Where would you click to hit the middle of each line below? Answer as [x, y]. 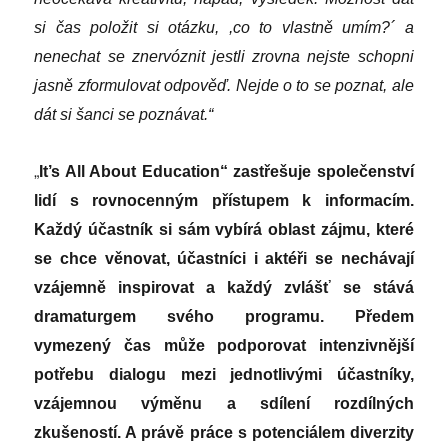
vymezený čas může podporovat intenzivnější [224, 345]
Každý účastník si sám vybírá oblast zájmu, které [224, 229]
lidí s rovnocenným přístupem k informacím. [224, 200]
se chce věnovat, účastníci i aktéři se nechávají [224, 258]
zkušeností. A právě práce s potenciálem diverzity [224, 432]
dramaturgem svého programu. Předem [224, 316]
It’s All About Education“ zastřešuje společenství [226, 171]
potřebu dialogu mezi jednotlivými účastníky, [224, 374]
